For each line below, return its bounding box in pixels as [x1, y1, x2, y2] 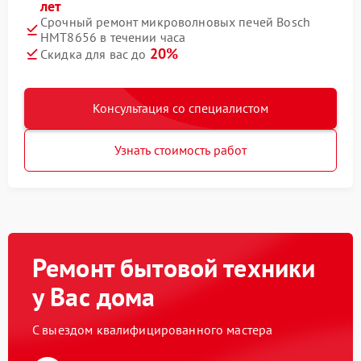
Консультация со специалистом [93, 100, 268, 117]
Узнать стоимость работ [114, 142, 247, 159]
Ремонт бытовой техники [32, 251, 316, 285]
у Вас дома [32, 280, 156, 314]
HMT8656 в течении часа [40, 29, 186, 46]
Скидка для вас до [40, 46, 150, 63]
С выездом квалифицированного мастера [32, 322, 273, 338]
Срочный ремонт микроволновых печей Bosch [40, 14, 310, 31]
